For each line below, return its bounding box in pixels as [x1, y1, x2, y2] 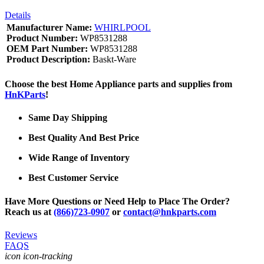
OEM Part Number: [6, 43, 88, 54]
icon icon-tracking [5, 250, 72, 261]
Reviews [5, 229, 37, 240]
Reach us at [5, 206, 54, 217]
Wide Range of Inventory [28, 153, 130, 163]
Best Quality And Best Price [28, 133, 139, 143]
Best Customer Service [28, 173, 118, 183]
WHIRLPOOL [94, 22, 151, 32]
